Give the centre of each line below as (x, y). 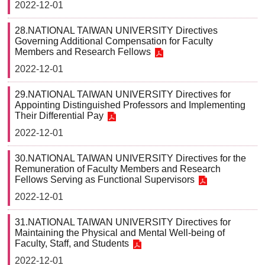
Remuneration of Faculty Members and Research (118, 169)
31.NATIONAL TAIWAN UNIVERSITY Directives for (123, 222)
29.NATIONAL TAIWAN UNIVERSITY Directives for (123, 94)
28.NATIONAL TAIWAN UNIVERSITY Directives (116, 30)
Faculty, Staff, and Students (72, 243)
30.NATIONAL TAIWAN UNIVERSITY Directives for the (130, 158)
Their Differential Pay (59, 116)
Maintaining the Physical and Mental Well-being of (120, 233)
